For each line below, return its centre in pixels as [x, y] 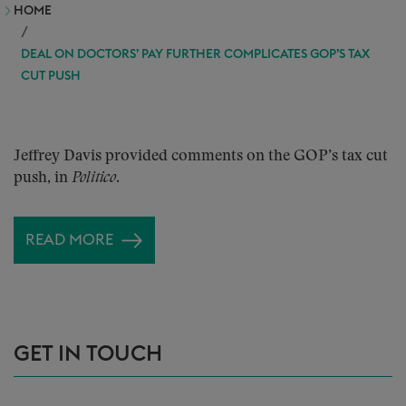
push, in [43, 178]
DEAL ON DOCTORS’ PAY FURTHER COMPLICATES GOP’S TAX [195, 54]
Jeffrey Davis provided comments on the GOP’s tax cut [201, 156]
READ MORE [69, 240]
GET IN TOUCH [88, 354]
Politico [94, 178]
